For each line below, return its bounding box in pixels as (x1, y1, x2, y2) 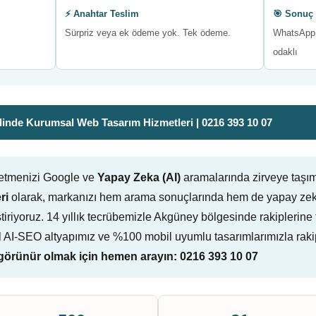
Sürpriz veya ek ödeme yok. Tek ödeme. (65, 28, 231, 38)
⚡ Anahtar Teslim (65, 8, 140, 19)
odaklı (272, 47, 298, 57)
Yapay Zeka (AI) (97, 171, 181, 183)
